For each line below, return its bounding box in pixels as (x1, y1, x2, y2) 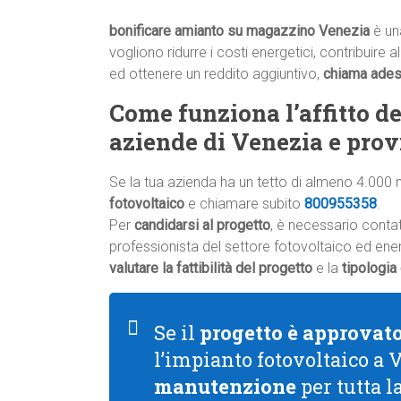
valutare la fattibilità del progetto (109, 260, 312, 277)
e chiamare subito (188, 195, 304, 213)
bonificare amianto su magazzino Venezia (109, 22, 370, 40)
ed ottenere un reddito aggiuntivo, (109, 65, 323, 83)
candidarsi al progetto (134, 217, 270, 235)
